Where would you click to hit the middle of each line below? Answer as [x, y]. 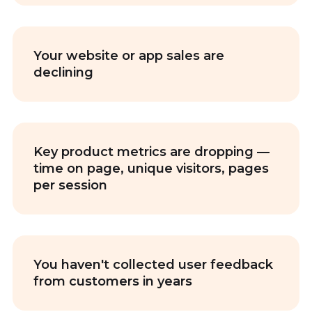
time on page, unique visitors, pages [151, 169]
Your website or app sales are [128, 56]
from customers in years [112, 281]
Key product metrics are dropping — [151, 152]
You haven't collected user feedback [153, 265]
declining [63, 72]
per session [70, 185]
